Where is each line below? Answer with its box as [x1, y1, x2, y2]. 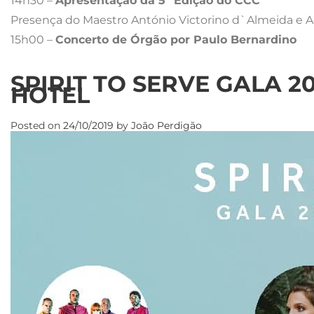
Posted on [11, 118, 63, 132]
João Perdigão [131, 118, 202, 132]
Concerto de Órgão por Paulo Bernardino [55, 32, 296, 46]
